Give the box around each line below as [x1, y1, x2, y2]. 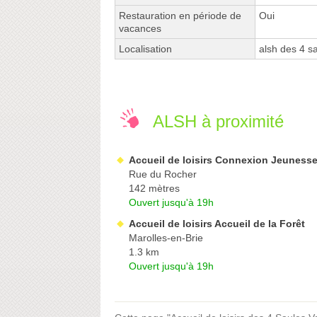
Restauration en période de [119, 10, 241, 22]
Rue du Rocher [129, 168, 197, 180]
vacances [119, 23, 161, 35]
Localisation [119, 43, 172, 55]
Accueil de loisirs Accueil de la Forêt [129, 218, 305, 230]
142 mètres [129, 183, 180, 195]
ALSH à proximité [153, 112, 284, 132]
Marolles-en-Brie [129, 232, 203, 244]
